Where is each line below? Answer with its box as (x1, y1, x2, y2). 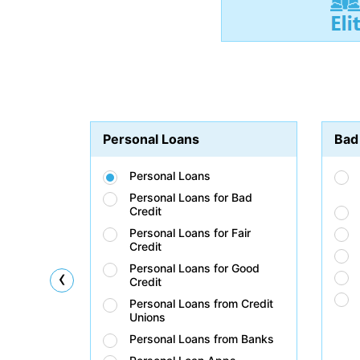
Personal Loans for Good (129, 261, 260, 275)
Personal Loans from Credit (129, 297, 273, 310)
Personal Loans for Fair (129, 226, 251, 239)
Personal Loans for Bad (129, 190, 252, 204)
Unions (129, 310, 166, 324)
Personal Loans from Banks (129, 332, 274, 346)
